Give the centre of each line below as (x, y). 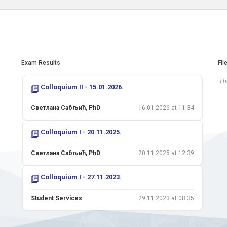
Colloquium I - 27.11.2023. (81, 177)
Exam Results (41, 63)
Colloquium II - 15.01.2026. (82, 87)
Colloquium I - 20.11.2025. (81, 132)
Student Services (56, 198)
